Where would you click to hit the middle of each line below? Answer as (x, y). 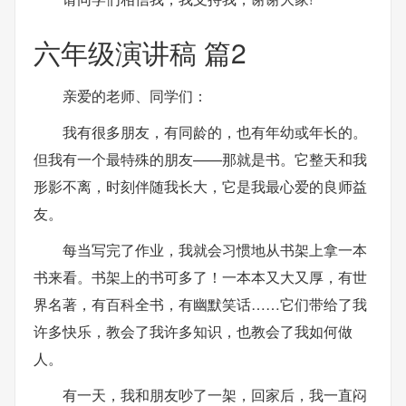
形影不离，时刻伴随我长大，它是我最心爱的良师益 (200, 186)
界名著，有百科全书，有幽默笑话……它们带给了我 (200, 304)
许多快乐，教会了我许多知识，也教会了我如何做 (193, 331)
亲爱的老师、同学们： (135, 96)
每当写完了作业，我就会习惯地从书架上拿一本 (215, 250)
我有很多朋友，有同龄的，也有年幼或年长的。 (215, 132)
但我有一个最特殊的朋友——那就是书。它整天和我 (200, 159)
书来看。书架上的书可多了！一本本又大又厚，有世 (200, 277)
